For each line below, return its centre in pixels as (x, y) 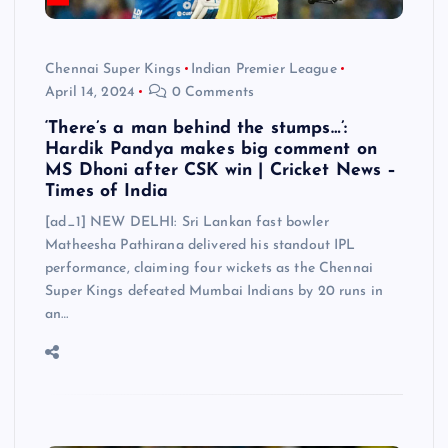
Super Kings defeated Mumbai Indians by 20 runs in (214, 291)
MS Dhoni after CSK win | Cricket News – (221, 170)
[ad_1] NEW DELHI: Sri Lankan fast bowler (187, 222)
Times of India (107, 191)
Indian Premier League (263, 69)
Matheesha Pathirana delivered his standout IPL (200, 245)
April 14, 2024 (90, 92)
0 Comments (210, 92)
